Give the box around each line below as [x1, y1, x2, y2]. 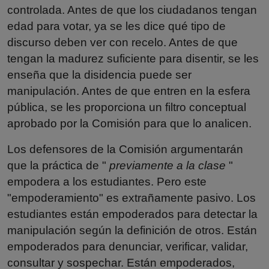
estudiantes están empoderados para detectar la [7, 207, 258, 220]
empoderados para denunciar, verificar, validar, [7, 240, 248, 253]
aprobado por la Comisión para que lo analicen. [7, 116, 252, 130]
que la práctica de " [7, 159, 109, 172]
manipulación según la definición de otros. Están [7, 223, 257, 237]
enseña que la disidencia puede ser [7, 68, 192, 81]
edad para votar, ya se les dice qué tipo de [7, 19, 226, 32]
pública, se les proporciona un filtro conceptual [7, 100, 246, 113]
